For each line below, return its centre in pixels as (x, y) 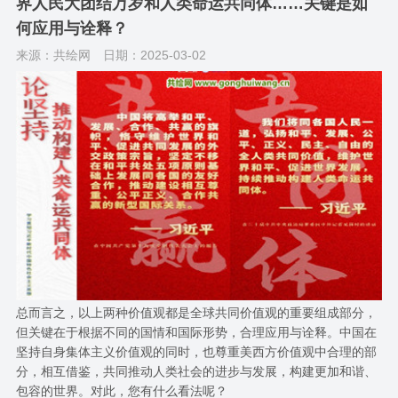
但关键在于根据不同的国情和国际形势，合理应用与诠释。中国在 (196, 332)
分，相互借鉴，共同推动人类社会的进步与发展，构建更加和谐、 (196, 371)
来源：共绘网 (53, 56)
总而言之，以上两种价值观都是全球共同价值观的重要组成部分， (196, 312)
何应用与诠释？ (72, 29)
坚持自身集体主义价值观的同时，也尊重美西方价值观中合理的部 (196, 351)
